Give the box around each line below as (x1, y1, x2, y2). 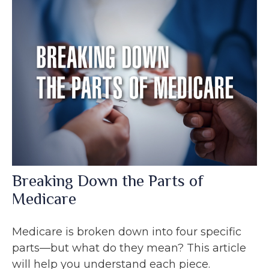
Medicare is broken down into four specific (12, 225, 241, 239)
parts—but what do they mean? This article (12, 241, 246, 255)
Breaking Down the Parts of (12, 172, 204, 190)
